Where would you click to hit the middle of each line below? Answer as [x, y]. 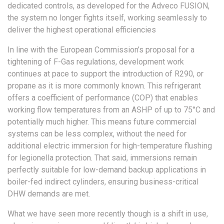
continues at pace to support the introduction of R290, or [105, 74]
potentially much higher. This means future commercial [102, 122]
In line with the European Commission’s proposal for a [101, 50]
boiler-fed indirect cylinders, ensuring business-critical [103, 182]
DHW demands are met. [49, 194]
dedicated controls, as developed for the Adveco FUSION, [108, 6]
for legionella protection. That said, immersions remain [102, 158]
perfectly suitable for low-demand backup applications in [107, 170]
